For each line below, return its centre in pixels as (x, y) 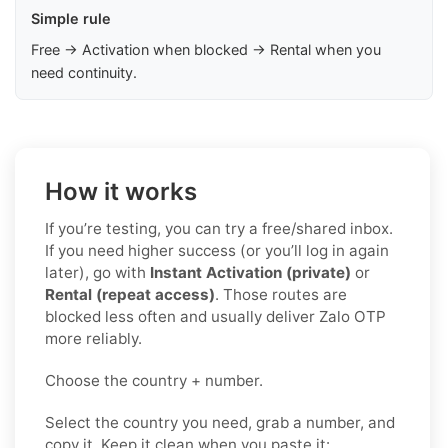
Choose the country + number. (154, 380)
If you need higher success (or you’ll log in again (217, 250)
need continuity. (84, 72)
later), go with (97, 272)
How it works (121, 191)
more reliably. (93, 338)
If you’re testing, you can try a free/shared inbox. (219, 228)
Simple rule (71, 18)
